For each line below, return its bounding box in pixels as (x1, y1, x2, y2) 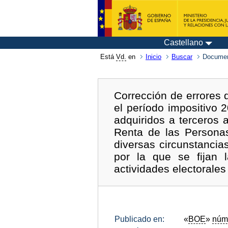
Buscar (172, 53, 192, 61)
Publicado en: (115, 214, 164, 223)
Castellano (164, 38, 203, 47)
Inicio (146, 53, 161, 61)
